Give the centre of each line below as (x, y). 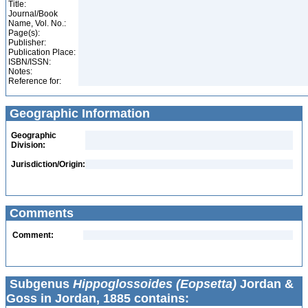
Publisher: (27, 43)
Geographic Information (78, 113)
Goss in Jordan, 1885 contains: (98, 298)
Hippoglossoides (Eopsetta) (155, 284)
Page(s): (24, 33)
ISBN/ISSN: (30, 62)
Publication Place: (42, 52)
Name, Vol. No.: (37, 23)
